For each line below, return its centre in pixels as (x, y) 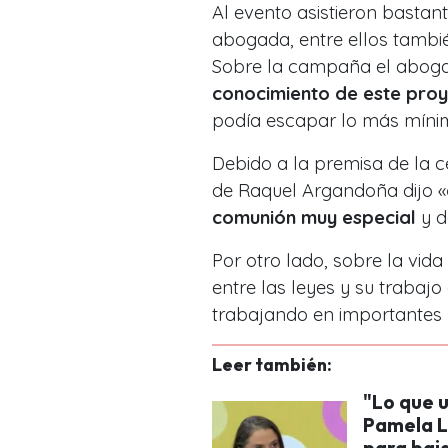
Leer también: (272, 364)
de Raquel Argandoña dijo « (329, 190)
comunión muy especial (314, 217)
